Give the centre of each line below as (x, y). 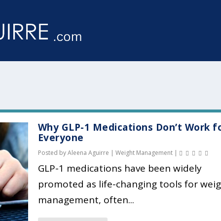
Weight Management (144, 153)
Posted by (53, 153)
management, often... (86, 200)
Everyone (61, 138)
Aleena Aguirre (88, 153)
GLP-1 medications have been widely (120, 168)
